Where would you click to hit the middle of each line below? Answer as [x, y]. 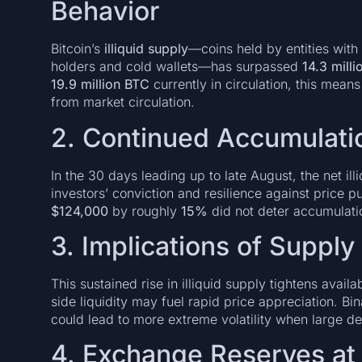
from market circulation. [122, 102]
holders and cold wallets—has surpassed [176, 67]
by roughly [144, 210]
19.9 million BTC [100, 84]
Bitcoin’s [77, 49]
